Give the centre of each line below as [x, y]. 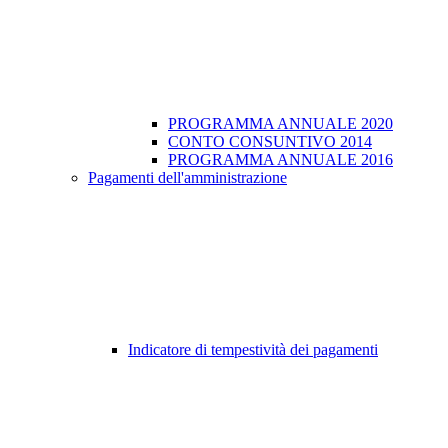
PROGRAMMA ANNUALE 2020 [280, 124]
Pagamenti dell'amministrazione [187, 178]
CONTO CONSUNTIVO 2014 [270, 142]
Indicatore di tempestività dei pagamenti [253, 350]
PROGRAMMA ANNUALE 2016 [280, 160]
